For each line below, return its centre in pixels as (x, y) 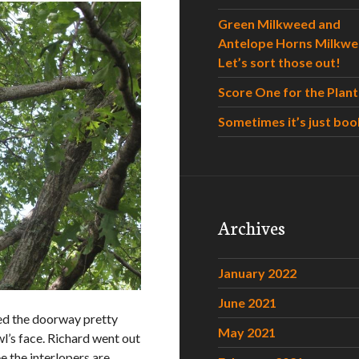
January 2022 (257, 273)
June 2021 (247, 303)
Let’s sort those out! (279, 62)
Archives (252, 227)
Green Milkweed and (279, 24)
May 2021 (247, 332)
